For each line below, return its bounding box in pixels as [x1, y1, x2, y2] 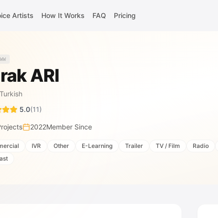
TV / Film [156, 142, 180, 149]
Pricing [113, 11, 136, 19]
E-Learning [82, 142, 112, 149]
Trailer [125, 142, 143, 149]
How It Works [41, 11, 85, 19]
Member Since [46, 123, 92, 131]
